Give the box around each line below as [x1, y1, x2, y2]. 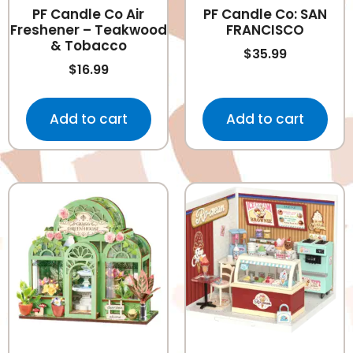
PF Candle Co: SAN [203, 5, 327, 24]
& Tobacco [50, 36, 127, 56]
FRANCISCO [225, 20, 304, 40]
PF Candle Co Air [32, 5, 144, 24]
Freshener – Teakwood [9, 20, 167, 40]
